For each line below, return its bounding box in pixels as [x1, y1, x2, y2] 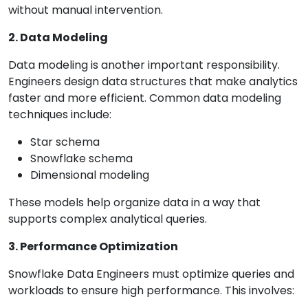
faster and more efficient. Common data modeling [8, 90, 281, 107]
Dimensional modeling [30, 167, 149, 184]
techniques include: [8, 107, 111, 123]
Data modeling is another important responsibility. [8, 57, 280, 74]
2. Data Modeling [8, 30, 108, 46]
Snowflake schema [30, 151, 133, 167]
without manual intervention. [8, 2, 163, 19]
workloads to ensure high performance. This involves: [8, 283, 294, 299]
